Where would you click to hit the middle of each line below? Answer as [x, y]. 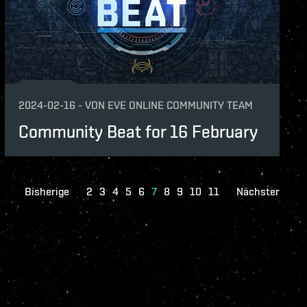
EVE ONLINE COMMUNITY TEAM [180, 105]
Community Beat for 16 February [138, 131]
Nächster [258, 191]
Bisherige [47, 191]
